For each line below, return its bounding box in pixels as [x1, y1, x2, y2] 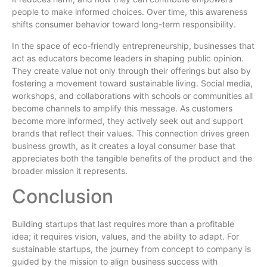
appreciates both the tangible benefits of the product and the [12, 153, 252, 163]
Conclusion [12, 184, 113, 208]
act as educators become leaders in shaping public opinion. [12, 52, 244, 63]
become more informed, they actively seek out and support [12, 115, 243, 126]
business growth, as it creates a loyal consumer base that [12, 140, 235, 151]
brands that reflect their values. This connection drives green [12, 128, 249, 138]
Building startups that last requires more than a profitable [12, 218, 234, 229]
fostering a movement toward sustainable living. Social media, [12, 77, 253, 88]
